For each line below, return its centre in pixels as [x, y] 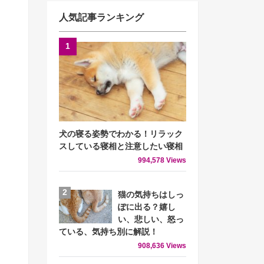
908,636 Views [162, 246]
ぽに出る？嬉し [147, 207]
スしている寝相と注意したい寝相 [121, 146]
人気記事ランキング [101, 17]
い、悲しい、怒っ [151, 220]
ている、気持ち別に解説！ [108, 232]
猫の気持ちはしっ [151, 195]
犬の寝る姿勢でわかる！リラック [121, 134]
